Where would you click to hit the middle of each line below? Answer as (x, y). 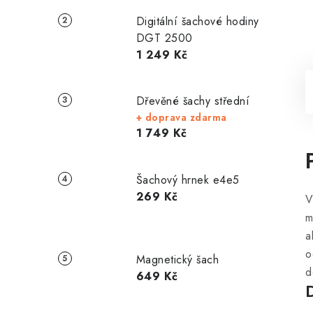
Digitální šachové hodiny (197, 21)
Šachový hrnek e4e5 (188, 180)
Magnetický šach (177, 260)
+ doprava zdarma (181, 117)
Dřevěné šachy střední (193, 101)
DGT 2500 (164, 38)
